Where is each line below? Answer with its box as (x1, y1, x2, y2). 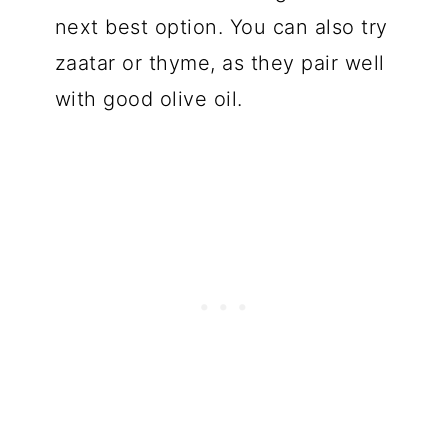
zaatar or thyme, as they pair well (54, 50, 385, 75)
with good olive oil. (54, 86, 243, 111)
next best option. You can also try (54, 14, 388, 39)
